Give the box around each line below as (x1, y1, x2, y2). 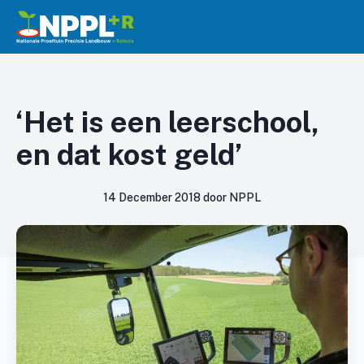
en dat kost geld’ (16, 137, 242, 171)
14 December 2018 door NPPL (103, 191, 261, 204)
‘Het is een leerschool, (16, 105, 319, 139)
